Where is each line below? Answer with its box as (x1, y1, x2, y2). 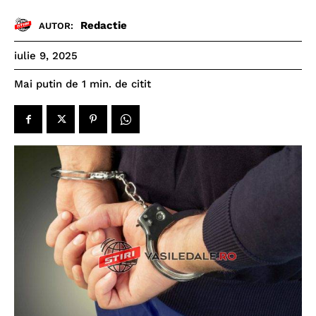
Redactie (80, 18, 127, 32)
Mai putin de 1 (14, 78, 86, 91)
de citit (115, 78, 151, 91)
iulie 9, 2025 (14, 49, 78, 63)
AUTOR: (39, 20, 73, 31)
